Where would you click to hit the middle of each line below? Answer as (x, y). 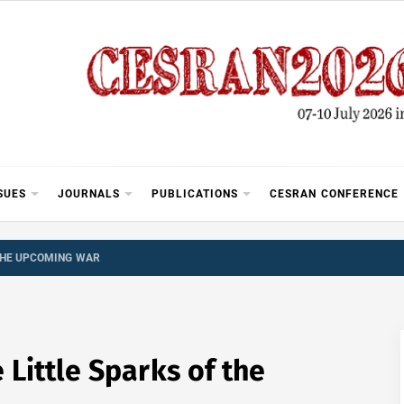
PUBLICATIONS (195, 193)
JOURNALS (89, 193)
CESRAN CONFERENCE (334, 193)
